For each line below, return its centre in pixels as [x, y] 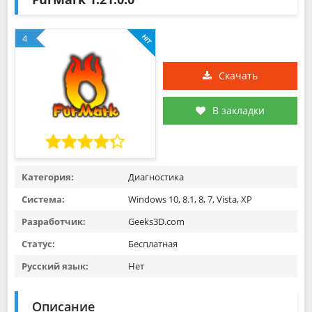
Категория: [48, 177]
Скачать [238, 76]
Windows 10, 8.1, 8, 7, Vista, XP [190, 199]
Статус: [38, 244]
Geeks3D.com [155, 221]
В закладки [239, 110]
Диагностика [156, 177]
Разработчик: [54, 221]
